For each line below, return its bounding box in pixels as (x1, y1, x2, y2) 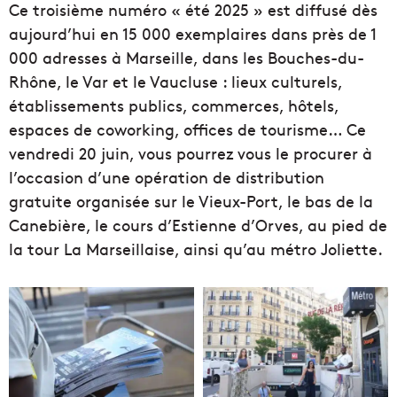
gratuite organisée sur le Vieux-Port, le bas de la (9, 190, 373, 213)
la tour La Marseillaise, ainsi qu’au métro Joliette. (9, 237, 383, 261)
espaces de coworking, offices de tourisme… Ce (9, 118, 366, 141)
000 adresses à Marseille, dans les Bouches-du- (9, 46, 364, 69)
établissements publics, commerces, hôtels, (9, 94, 339, 117)
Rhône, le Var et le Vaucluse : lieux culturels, (9, 70, 342, 93)
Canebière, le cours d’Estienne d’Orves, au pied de (9, 214, 387, 237)
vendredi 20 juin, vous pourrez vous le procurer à (9, 142, 372, 165)
